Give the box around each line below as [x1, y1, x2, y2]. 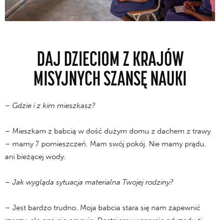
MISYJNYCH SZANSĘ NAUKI [33, 66, 187, 89]
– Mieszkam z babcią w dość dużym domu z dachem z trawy [5, 126, 211, 136]
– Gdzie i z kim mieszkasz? [5, 101, 95, 110]
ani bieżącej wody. [5, 152, 66, 161]
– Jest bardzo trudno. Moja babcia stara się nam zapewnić [5, 203, 200, 212]
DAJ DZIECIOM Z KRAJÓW [36, 46, 184, 70]
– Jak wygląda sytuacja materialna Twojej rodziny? [5, 177, 173, 187]
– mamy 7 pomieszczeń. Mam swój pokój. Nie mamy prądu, [5, 139, 206, 148]
